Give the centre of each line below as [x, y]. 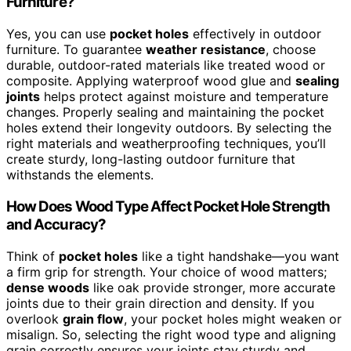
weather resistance [206, 50]
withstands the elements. [80, 175]
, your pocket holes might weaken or [233, 318]
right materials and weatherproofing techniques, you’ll [166, 144]
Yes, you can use [58, 34]
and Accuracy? [56, 224]
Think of [33, 256]
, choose [291, 50]
